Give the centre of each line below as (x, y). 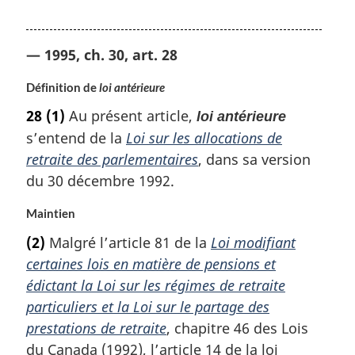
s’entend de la (76, 138)
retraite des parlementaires (112, 160)
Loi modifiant (253, 242)
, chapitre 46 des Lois (237, 328)
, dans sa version (254, 160)
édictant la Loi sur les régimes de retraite (156, 285)
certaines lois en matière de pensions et (151, 263)
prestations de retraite (96, 328)
